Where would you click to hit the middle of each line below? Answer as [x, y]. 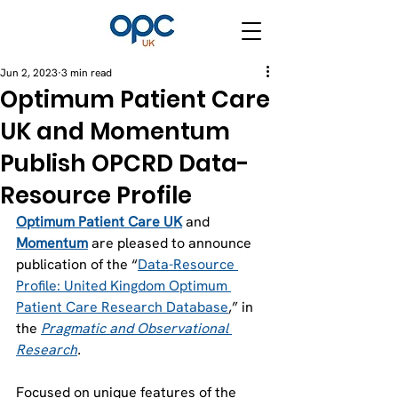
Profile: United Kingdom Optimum [123, 286]
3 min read [87, 73]
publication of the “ [77, 264]
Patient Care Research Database [122, 307]
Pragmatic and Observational [136, 328]
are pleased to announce [171, 243]
